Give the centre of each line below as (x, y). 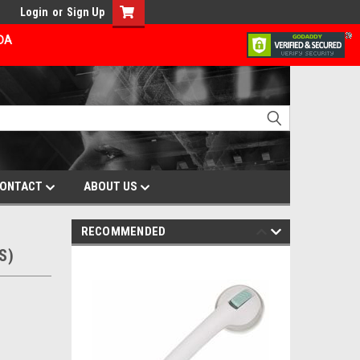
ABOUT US (112, 186)
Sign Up (86, 12)
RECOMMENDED (123, 231)
